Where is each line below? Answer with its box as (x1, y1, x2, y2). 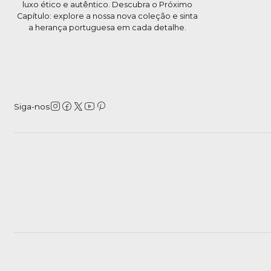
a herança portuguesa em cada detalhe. (28, 23, 186, 33)
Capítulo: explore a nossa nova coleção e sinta (16, 11, 198, 21)
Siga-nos (14, 101, 50, 111)
